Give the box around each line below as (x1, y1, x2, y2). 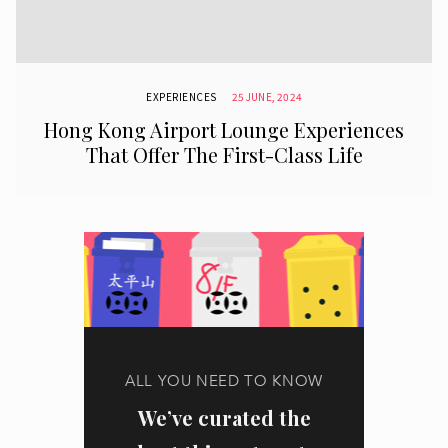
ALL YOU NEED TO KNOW (124, 371, 324, 391)
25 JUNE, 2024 (231, 89, 302, 105)
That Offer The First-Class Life (85, 141, 363, 168)
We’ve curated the (137, 404, 311, 431)
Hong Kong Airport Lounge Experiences (44, 116, 404, 143)
